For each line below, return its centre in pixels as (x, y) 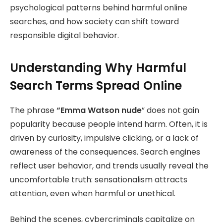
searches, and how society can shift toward (94, 22)
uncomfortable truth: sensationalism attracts (99, 179)
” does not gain (170, 110)
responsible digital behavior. (64, 36)
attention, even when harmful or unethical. (93, 193)
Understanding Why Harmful (98, 67)
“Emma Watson (88, 110)
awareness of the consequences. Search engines (105, 152)
